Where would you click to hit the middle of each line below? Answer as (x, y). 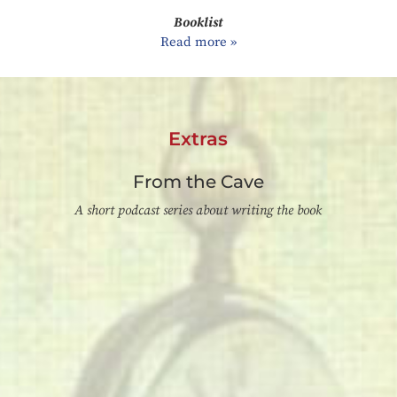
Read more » (198, 43)
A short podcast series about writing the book (198, 211)
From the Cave (198, 182)
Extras (198, 139)
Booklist (198, 23)
